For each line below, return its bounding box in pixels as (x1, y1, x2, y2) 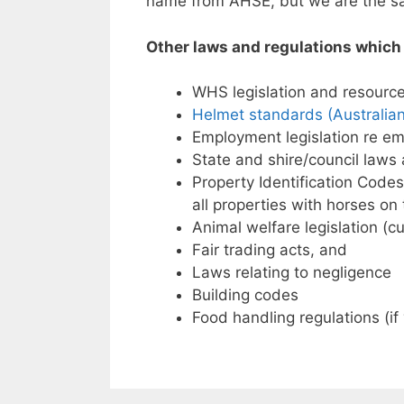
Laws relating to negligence (192, 263, 391, 281)
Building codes (192, 286, 298, 304)
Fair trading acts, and (192, 241, 347, 259)
